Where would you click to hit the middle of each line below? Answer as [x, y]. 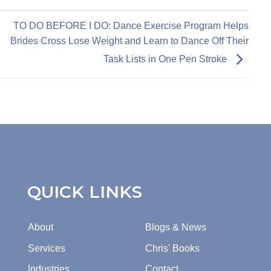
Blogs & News [176, 227]
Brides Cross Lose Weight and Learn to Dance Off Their [129, 41]
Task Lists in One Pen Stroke [166, 59]
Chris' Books [172, 248]
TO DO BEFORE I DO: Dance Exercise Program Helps [131, 26]
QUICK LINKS [85, 192]
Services [47, 248]
